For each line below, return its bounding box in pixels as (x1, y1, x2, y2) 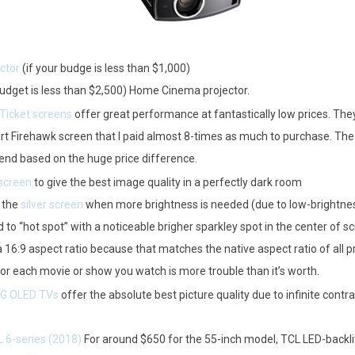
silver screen (20, 198, 83, 211)
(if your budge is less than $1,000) (19, 62, 190, 74)
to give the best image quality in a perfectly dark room (31, 176, 302, 189)
